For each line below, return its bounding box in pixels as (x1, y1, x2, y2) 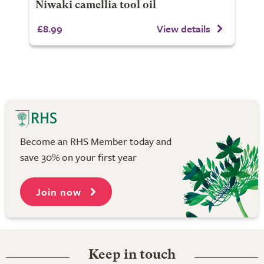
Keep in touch (88, 248, 176, 262)
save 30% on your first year (20, 149, 137, 164)
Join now (36, 184, 84, 199)
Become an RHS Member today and (20, 133, 171, 148)
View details (157, 21, 211, 36)
